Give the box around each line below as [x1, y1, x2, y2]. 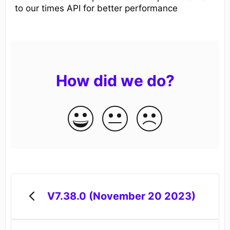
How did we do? [55, 71, 175, 90]
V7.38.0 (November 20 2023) [47, 190, 196, 203]
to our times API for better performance [15, 3, 178, 13]
